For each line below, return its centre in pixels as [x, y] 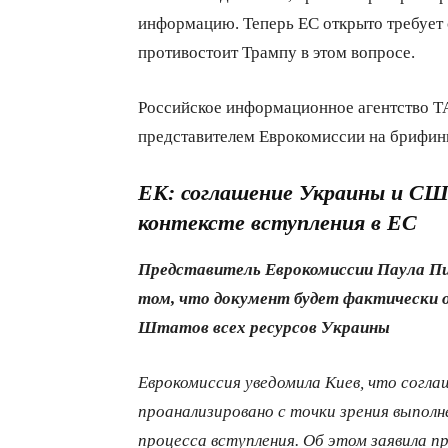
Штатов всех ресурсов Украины [264, 326]
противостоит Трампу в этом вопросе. [276, 51]
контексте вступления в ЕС [277, 221]
